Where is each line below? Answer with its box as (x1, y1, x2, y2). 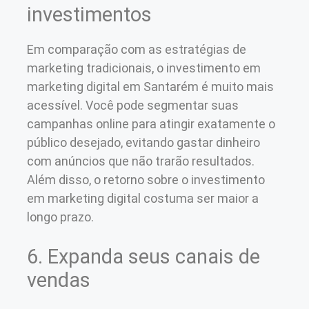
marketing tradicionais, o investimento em (27, 60, 261, 75)
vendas (27, 268, 90, 292)
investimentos (27, 2, 152, 26)
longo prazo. (27, 209, 94, 224)
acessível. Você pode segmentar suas (27, 97, 239, 112)
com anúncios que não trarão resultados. (27, 153, 255, 168)
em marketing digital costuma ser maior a (27, 190, 259, 206)
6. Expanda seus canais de (27, 244, 260, 268)
